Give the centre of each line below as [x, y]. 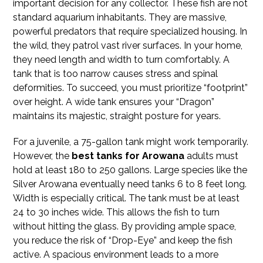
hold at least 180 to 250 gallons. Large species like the [130, 170]
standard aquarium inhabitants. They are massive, [120, 17]
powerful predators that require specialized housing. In [130, 31]
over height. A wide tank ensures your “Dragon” [114, 102]
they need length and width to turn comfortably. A [122, 59]
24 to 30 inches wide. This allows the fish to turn [117, 212]
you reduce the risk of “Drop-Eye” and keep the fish [123, 240]
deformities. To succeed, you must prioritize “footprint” [131, 87]
